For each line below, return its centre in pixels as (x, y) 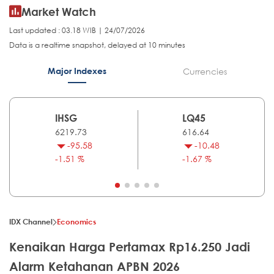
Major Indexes (77, 71)
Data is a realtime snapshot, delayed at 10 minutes (97, 45)
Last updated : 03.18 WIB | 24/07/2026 (77, 31)
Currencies (205, 72)
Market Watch (59, 12)
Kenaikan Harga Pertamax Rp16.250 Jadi (130, 247)
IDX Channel (31, 222)
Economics (76, 222)
